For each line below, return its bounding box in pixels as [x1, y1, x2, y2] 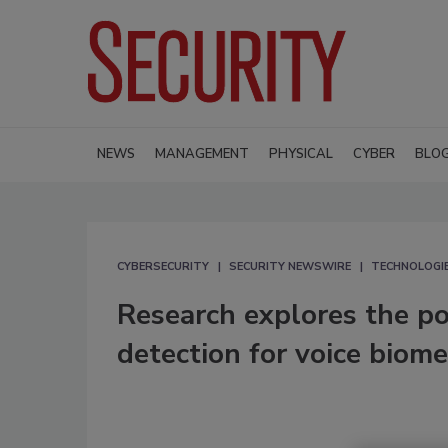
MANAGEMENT [155, 144, 249, 163]
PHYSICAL [269, 144, 333, 163]
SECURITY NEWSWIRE [229, 258, 351, 274]
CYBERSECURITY [117, 258, 209, 274]
